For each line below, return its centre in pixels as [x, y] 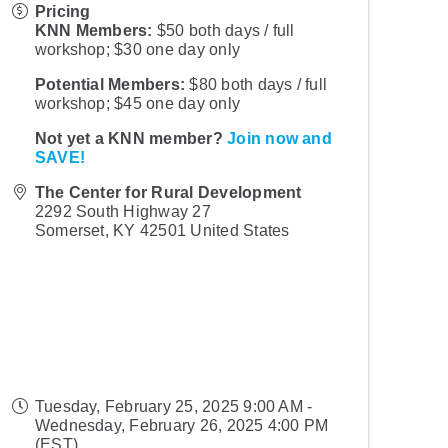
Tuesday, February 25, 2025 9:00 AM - [173, 406]
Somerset [69, 230]
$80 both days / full [256, 84]
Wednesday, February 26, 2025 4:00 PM [181, 425]
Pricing [62, 11]
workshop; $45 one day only [137, 103]
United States [240, 230]
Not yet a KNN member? [131, 138]
